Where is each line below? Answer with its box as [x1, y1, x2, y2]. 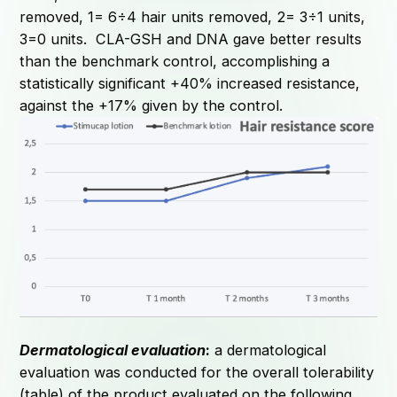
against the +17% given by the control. [19, 96, 284, 114]
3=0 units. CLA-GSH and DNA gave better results [19, 29, 362, 48]
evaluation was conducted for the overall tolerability [19, 362, 375, 381]
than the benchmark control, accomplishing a [19, 51, 331, 70]
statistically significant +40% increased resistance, [19, 74, 361, 92]
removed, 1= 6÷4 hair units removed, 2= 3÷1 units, [19, 7, 366, 26]
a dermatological [210, 340, 327, 359]
